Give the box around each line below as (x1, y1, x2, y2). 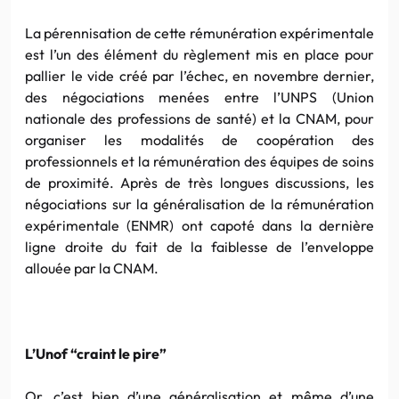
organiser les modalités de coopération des (25, 130, 374, 149)
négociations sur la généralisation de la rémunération (25, 194, 374, 213)
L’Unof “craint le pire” (25, 344, 167, 362)
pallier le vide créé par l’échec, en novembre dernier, (25, 66, 374, 85)
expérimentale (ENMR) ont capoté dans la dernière (25, 216, 374, 234)
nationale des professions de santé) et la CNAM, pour (25, 109, 374, 127)
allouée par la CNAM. (25, 258, 161, 277)
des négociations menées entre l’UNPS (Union (25, 87, 374, 106)
